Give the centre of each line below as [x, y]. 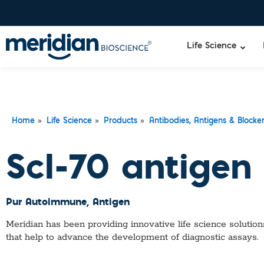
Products [121, 121]
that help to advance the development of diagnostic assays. [132, 237]
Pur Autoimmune [46, 201]
